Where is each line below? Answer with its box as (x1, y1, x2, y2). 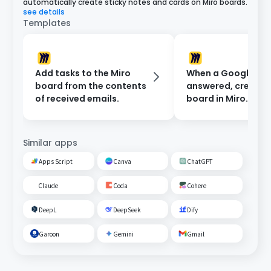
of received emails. (35, 92, 120, 105)
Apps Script (39, 156, 73, 166)
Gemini (113, 229, 134, 238)
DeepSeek (113, 204, 141, 214)
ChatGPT (187, 156, 214, 166)
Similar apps (23, 137, 78, 149)
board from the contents (35, 79, 147, 92)
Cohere (187, 180, 207, 190)
